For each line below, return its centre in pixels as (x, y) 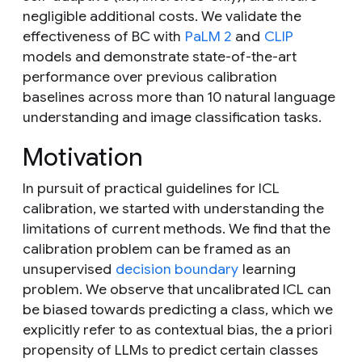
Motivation (83, 158)
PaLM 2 (208, 37)
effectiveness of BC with (103, 37)
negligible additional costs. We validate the (162, 17)
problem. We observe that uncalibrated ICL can (177, 290)
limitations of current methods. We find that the (177, 229)
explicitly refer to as (88, 330)
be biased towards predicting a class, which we (178, 310)
